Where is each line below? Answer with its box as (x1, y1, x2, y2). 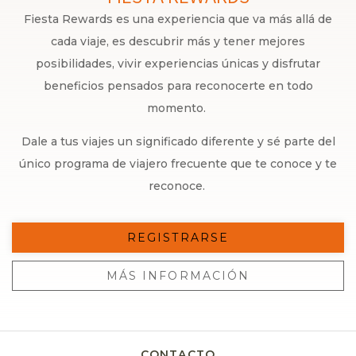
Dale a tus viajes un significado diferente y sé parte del (21, 134, 335, 149)
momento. (147, 101, 209, 116)
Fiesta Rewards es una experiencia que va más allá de (24, 12, 332, 27)
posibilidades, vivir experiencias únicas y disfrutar (36, 56, 320, 72)
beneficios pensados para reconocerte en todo (43, 79, 313, 94)
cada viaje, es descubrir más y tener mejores (51, 34, 305, 49)
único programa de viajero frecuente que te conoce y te (19, 157, 337, 172)
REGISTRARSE (126, 230, 230, 246)
